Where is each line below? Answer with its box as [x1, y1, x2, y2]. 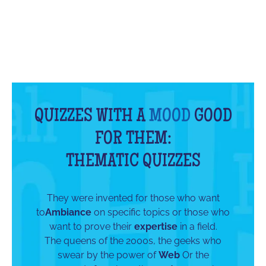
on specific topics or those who [91, 206, 230, 218]
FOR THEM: [94, 129, 172, 150]
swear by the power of [57, 249, 159, 261]
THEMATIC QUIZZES [65, 152, 201, 172]
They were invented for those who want [46, 192, 220, 204]
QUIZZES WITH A [34, 107, 149, 127]
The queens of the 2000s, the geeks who [45, 235, 221, 246]
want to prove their [49, 220, 134, 232]
